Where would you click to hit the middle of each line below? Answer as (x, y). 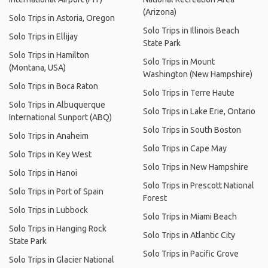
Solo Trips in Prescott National (199, 185)
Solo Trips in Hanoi (43, 173)
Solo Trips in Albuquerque (57, 105)
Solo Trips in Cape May (185, 148)
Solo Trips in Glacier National (62, 260)
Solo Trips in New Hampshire (196, 167)
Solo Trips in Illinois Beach (191, 31)
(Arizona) (160, 12)
